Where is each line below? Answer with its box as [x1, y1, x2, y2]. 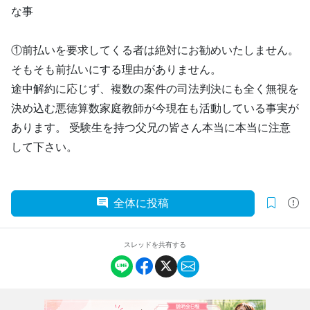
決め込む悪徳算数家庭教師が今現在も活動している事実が [11, 102, 299, 114]
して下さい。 [11, 141, 77, 153]
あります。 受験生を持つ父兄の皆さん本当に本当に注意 [11, 122, 291, 134]
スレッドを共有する [124, 241, 186, 248]
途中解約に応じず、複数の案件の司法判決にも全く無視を [11, 83, 299, 95]
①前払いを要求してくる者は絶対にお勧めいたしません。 [11, 44, 299, 56]
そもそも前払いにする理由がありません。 [11, 64, 221, 75]
